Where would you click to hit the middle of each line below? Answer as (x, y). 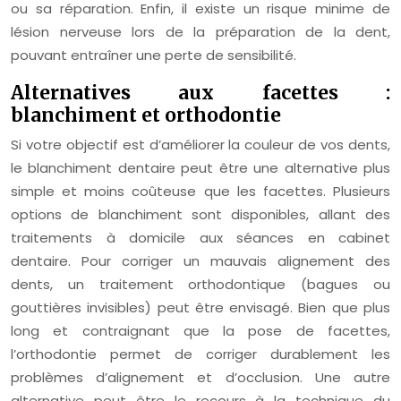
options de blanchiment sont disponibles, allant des (200, 214)
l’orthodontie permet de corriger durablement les (200, 354)
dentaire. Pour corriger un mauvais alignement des (200, 261)
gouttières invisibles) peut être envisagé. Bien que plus (200, 307)
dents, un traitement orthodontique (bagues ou (200, 284)
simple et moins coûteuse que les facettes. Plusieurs (200, 191)
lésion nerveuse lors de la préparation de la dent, (200, 32)
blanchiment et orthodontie (146, 115)
